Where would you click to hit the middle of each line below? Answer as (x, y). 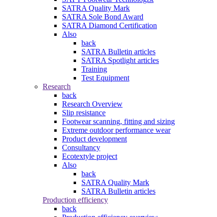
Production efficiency (75, 200)
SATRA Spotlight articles (120, 60)
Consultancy (81, 147)
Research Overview (92, 104)
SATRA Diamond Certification (109, 25)
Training (94, 69)
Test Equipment (105, 77)
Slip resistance (84, 112)
